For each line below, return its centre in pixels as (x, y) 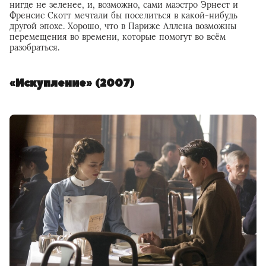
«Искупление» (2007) (72, 83)
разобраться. (34, 47)
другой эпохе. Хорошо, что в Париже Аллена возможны (123, 26)
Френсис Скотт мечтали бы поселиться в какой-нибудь (123, 15)
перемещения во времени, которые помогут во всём (118, 37)
